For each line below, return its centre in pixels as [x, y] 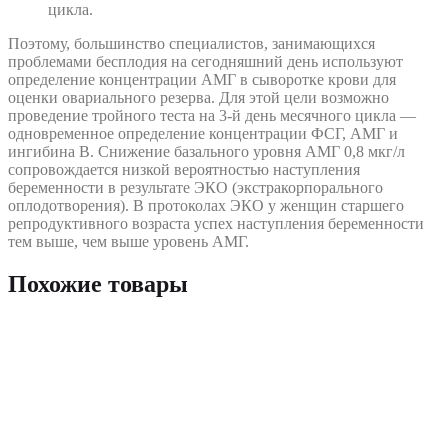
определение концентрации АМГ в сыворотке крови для [202, 80]
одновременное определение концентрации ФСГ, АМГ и [203, 134]
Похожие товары [98, 284]
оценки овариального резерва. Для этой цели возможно [198, 98]
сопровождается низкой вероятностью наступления [184, 170]
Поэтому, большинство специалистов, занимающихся [191, 44]
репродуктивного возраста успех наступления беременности [216, 224]
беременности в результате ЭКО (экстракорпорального [195, 188]
